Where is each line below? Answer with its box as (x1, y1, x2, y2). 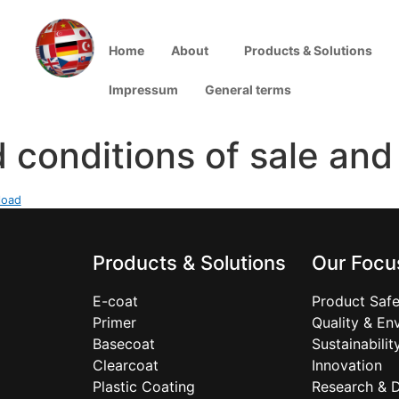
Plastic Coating (92, 378, 195, 395)
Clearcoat (92, 356, 159, 374)
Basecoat (92, 335, 155, 353)
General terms (204, 82, 291, 97)
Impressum (108, 82, 178, 97)
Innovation (312, 356, 383, 374)
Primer (92, 313, 136, 331)
